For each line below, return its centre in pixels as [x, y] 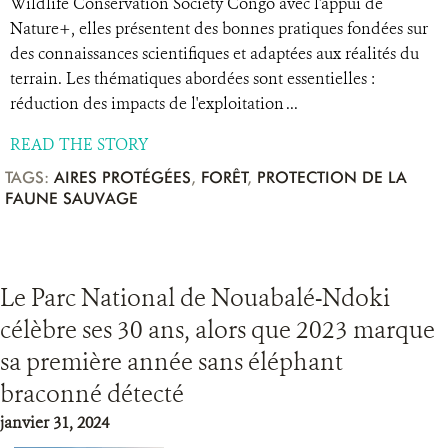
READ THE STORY [79, 144]
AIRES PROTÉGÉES [122, 177]
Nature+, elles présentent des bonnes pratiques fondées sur [219, 28]
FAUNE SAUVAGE [71, 198]
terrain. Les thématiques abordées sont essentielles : [192, 78]
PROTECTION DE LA [332, 177]
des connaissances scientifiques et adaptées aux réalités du [214, 53]
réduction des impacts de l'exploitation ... [154, 103]
